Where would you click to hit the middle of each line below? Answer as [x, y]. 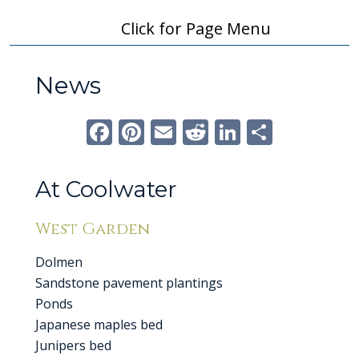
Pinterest [210, 132]
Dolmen [59, 262]
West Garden [93, 229]
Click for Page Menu [196, 28]
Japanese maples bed [99, 325]
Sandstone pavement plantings [129, 283]
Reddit [256, 132]
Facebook [178, 132]
